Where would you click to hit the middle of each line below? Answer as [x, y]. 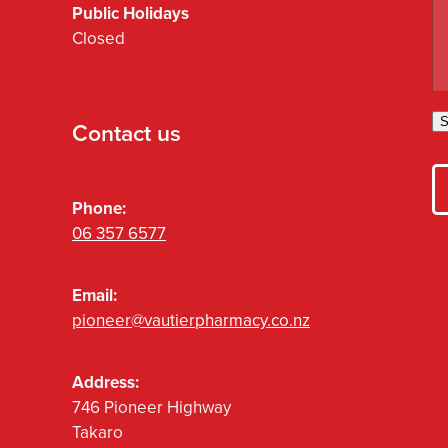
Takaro [97, 432]
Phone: [99, 208]
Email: [94, 295]
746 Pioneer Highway [151, 407]
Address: [105, 382]
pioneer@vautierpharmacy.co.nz [191, 320]
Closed [98, 37]
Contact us [126, 132]
